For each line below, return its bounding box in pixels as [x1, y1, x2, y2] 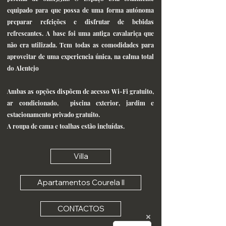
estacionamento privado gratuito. [7, 110, 100, 119]
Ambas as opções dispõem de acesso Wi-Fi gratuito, [7, 87, 154, 95]
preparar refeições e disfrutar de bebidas [7, 18, 154, 26]
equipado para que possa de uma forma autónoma [7, 6, 154, 14]
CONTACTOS [57, 204, 104, 213]
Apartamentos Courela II [37, 178, 125, 187]
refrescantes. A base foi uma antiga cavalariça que [7, 29, 154, 37]
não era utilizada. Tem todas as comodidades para [7, 41, 154, 49]
